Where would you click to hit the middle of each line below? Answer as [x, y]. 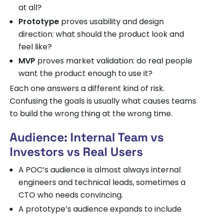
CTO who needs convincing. [71, 195]
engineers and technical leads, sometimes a [102, 182]
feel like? [35, 46]
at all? [30, 7]
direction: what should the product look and [101, 34]
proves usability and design [111, 21]
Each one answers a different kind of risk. [87, 88]
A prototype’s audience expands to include [100, 209]
